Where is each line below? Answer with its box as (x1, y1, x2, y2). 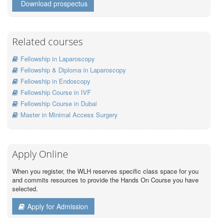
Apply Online (12, 147, 68, 161)
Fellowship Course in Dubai (20, 99, 97, 109)
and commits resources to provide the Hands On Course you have (12, 175, 199, 185)
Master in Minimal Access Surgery (20, 110, 118, 120)
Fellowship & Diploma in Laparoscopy (20, 65, 126, 75)
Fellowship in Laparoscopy (20, 54, 95, 64)
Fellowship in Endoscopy (20, 76, 91, 86)
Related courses (12, 35, 83, 49)
